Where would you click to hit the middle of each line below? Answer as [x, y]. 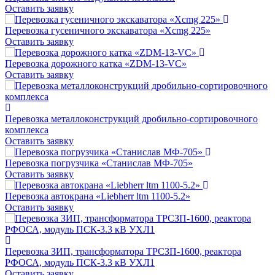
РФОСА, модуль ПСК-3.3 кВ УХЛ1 [80, 263]
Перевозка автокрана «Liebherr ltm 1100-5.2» [98, 196]
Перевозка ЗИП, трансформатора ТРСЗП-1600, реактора [123, 252]
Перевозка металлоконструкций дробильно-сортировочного [131, 119]
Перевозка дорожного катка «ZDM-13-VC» [96, 64]
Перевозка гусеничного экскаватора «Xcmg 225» [108, 31]
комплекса [27, 130]
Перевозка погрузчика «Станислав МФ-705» [99, 163]
